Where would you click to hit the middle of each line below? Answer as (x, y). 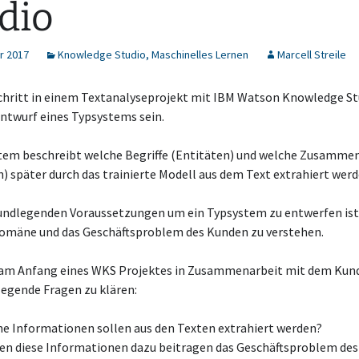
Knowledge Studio (102, 54)
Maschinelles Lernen (200, 54)
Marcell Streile (312, 54)
